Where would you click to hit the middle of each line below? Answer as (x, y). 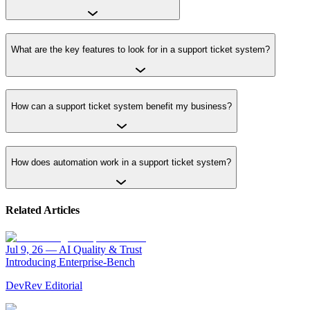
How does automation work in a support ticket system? (121, 163)
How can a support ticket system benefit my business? (121, 106)
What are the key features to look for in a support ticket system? (140, 50)
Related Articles (43, 210)
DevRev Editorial (44, 285)
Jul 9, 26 (24, 249)
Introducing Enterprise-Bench (70, 262)
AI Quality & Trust (100, 249)
